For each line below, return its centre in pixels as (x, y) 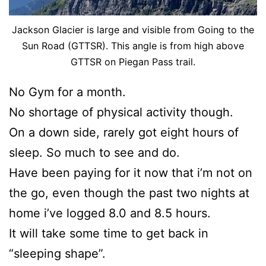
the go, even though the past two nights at (129, 193)
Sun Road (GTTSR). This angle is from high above (133, 45)
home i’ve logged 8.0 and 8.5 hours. (110, 213)
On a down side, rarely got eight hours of (124, 132)
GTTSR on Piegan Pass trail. (133, 61)
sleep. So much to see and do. (94, 152)
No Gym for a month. (67, 92)
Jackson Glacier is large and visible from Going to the (133, 29)
